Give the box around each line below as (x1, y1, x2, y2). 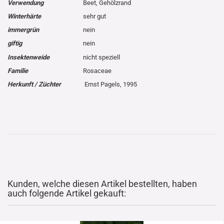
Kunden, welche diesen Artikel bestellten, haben (7, 178, 197, 189)
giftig (7, 39, 22, 47)
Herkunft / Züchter (7, 80, 61, 88)
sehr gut (83, 12, 106, 20)
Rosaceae (83, 67, 111, 74)
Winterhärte (7, 12, 41, 20)
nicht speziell (83, 53, 120, 61)
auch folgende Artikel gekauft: (7, 188, 126, 198)
